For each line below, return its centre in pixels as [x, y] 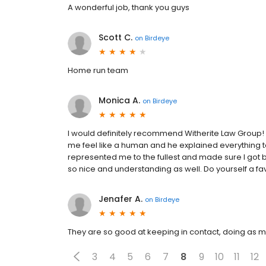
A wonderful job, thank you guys [129, 8]
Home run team [98, 71]
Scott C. [115, 38]
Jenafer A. [121, 199]
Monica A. [119, 101]
